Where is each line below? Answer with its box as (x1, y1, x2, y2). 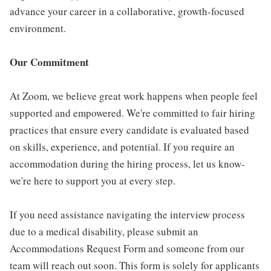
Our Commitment (10, 54, 89, 70)
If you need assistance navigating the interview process (10, 207, 245, 221)
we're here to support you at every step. (10, 174, 175, 188)
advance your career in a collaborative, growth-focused (10, 4, 244, 18)
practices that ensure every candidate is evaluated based (10, 123, 249, 137)
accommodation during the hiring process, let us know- (10, 157, 245, 171)
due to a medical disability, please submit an (10, 224, 198, 238)
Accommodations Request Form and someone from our (10, 241, 244, 255)
